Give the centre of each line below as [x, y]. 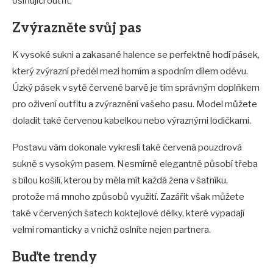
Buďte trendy [55, 257]
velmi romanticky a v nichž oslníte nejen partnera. [112, 230]
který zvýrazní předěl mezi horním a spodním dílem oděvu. [130, 72]
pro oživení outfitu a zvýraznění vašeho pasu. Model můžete [135, 105]
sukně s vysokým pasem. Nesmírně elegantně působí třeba [135, 164]
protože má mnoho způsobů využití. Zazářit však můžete [128, 197]
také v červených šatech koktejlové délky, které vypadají [128, 214]
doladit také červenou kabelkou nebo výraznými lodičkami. [133, 121]
